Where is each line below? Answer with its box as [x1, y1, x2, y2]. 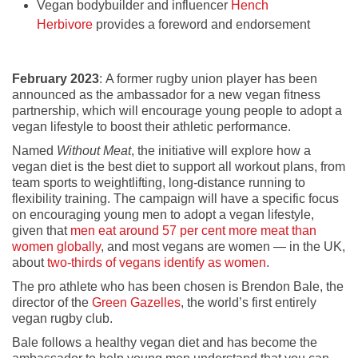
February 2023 [12, 72, 99, 86]
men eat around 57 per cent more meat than [70, 224, 316, 238]
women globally [12, 240, 101, 254]
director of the [12, 296, 92, 310]
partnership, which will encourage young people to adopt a [12, 104, 342, 118]
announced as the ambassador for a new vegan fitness [12, 88, 320, 102]
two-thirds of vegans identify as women [47, 256, 266, 270]
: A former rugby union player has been [99, 72, 317, 86]
